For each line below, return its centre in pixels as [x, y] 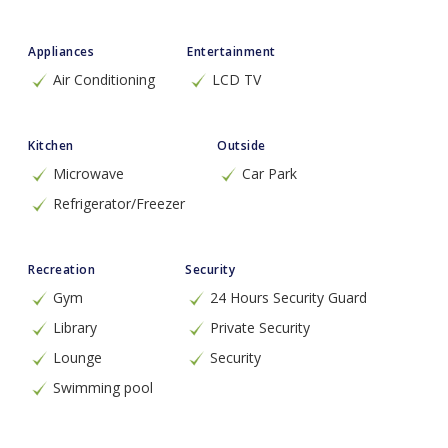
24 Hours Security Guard [288, 297]
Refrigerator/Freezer [119, 203]
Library [75, 327]
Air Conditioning [104, 79]
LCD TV [236, 79]
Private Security [260, 327]
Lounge [77, 357]
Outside [241, 145]
